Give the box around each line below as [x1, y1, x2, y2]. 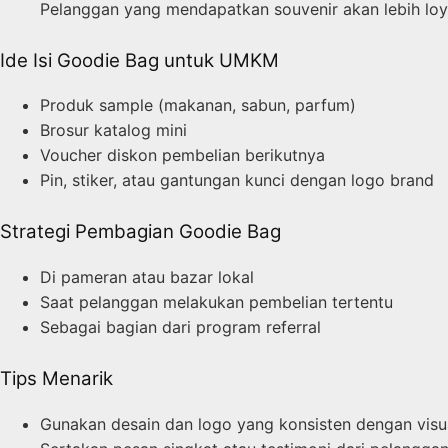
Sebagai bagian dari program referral [40, 317, 321, 338]
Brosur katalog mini [40, 120, 187, 141]
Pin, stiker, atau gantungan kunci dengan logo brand [40, 170, 434, 191]
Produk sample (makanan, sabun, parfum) [40, 95, 356, 116]
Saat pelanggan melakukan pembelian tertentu [40, 292, 393, 313]
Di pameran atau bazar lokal [40, 267, 254, 288]
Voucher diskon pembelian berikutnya [40, 145, 325, 166]
